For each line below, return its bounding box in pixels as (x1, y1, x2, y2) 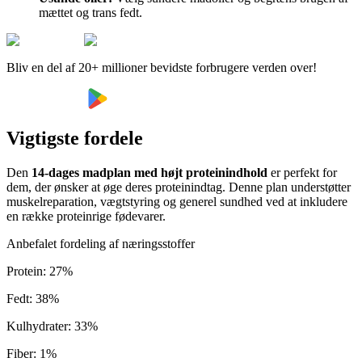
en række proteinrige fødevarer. (6, 209, 166, 224)
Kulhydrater (6, 319, 68, 334)
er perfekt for (267, 166, 337, 180)
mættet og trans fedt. (39, 5, 142, 19)
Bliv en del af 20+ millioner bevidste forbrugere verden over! (6, 60, 317, 74)
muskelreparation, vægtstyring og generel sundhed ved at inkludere (6, 195, 347, 209)
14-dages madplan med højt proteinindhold (32, 166, 267, 180)
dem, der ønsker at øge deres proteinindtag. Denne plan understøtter (6, 180, 351, 195)
